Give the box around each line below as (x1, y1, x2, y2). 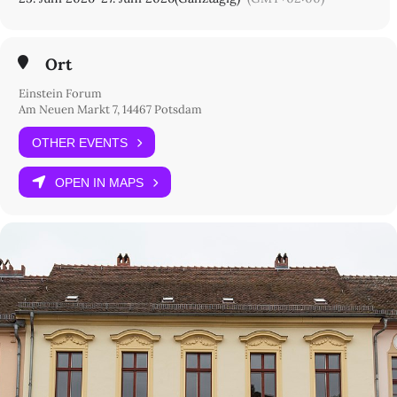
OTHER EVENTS (32, 135, 128, 150)
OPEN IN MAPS (55, 175, 144, 190)
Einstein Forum (19, 86, 102, 101)
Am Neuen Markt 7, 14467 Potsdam (19, 102, 202, 117)
